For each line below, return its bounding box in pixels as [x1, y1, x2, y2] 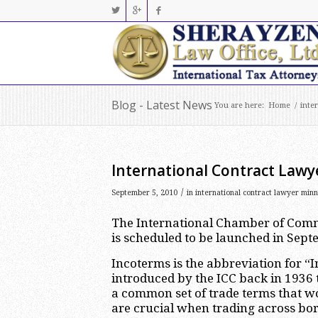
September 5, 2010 [111, 188, 177, 197]
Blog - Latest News [111, 97, 212, 113]
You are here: [214, 101, 264, 110]
